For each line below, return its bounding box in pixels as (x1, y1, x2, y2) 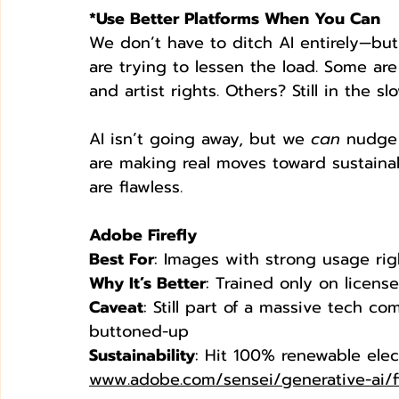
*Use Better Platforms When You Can (89, 5, 380, 31)
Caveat (89, 294, 143, 320)
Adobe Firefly (89, 222, 197, 248)
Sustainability (89, 342, 195, 368)
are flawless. (89, 174, 183, 199)
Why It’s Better (89, 270, 206, 296)
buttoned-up (89, 318, 189, 344)
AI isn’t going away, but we (89, 126, 311, 151)
